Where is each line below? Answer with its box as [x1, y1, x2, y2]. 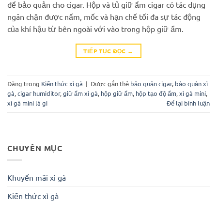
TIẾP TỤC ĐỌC [83, 46, 128, 55]
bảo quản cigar [130, 79, 172, 88]
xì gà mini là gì [7, 99, 47, 108]
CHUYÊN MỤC [7, 142, 63, 153]
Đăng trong [7, 79, 41, 88]
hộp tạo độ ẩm [136, 89, 176, 98]
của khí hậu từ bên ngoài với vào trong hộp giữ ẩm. [7, 23, 184, 33]
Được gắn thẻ [91, 79, 130, 88]
